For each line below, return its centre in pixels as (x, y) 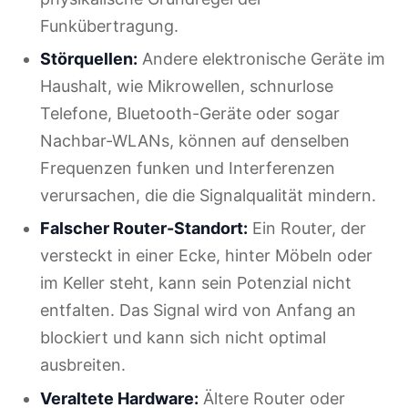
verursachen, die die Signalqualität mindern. (208, 195)
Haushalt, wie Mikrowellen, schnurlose (187, 86)
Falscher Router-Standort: (144, 229)
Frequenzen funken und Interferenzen (188, 168)
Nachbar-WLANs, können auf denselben (195, 141)
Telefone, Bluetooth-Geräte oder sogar (190, 113)
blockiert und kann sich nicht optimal (183, 338)
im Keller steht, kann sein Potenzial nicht (196, 283)
